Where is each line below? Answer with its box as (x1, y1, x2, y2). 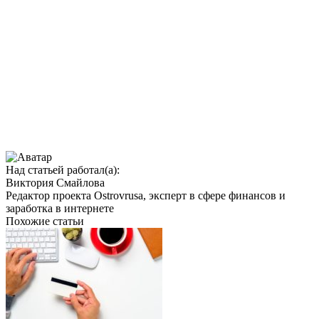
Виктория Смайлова (6, 176, 105, 189)
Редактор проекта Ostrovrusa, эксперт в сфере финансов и (6, 189, 286, 202)
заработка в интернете (6, 202, 114, 214)
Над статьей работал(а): (6, 163, 120, 176)
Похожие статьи (6, 214, 84, 227)
